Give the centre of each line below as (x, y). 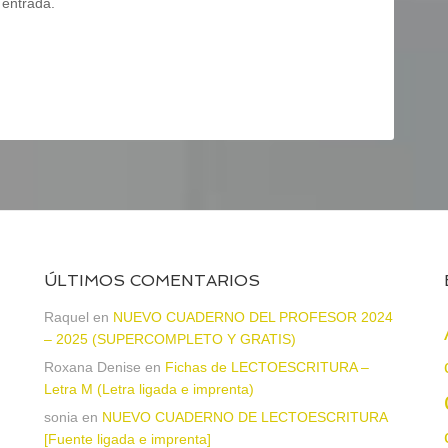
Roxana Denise (92, 367)
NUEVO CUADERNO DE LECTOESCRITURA (244, 417)
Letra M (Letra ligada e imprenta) (149, 389)
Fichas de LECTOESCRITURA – (267, 367)
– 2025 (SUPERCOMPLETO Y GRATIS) (170, 339)
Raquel (66, 317)
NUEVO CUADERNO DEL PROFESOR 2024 (253, 317)
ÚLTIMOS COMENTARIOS (152, 281)
